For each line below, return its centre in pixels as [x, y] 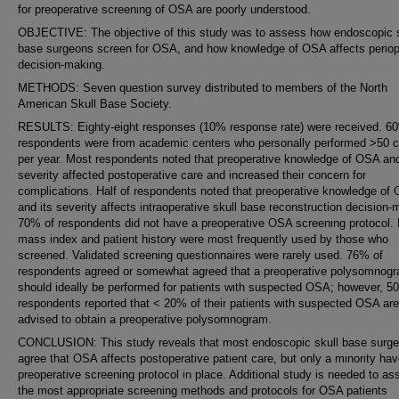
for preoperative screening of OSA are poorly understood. [164, 9]
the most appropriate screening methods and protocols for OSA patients [203, 391]
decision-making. [61, 65]
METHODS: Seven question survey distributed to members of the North [203, 88]
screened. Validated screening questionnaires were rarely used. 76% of [200, 255]
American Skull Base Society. [95, 104]
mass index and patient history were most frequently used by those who [203, 239]
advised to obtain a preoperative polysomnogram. [145, 319]
